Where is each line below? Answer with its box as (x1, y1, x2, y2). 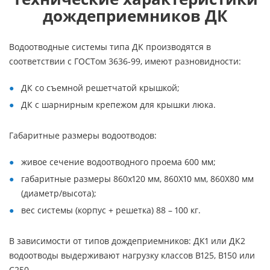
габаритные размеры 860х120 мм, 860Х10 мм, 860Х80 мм (21, 173, 254, 184)
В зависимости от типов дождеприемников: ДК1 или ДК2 (9, 235, 245, 246)
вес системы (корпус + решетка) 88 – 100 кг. (21, 204, 201, 216)
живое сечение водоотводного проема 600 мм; (21, 156, 216, 168)
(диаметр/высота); (21, 187, 96, 199)
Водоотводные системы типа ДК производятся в (9, 41, 211, 52)
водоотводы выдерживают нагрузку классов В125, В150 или (9, 250, 255, 261)
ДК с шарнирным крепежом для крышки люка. (21, 99, 216, 110)
